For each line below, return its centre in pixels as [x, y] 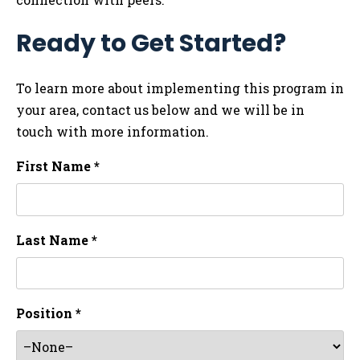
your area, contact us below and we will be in [160, 110]
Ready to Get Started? [151, 44]
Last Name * [57, 239]
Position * [49, 313]
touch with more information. [112, 132]
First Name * [58, 166]
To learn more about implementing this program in [180, 88]
